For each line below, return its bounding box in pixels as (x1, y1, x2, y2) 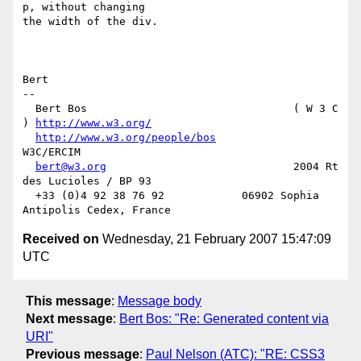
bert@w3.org (35, 160, 106, 173)
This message (26, 293, 111, 308)
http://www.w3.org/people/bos (35, 131, 216, 144)
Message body (118, 293, 201, 308)
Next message (26, 311, 113, 326)
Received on (23, 232, 99, 247)
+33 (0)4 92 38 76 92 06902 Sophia (23, 189, 35, 202)
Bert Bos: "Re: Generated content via (119, 311, 329, 326)
